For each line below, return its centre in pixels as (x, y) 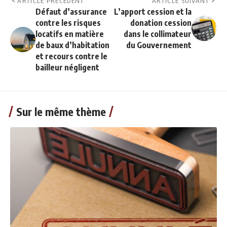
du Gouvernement (159, 45)
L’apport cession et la (153, 12)
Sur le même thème (61, 112)
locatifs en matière (70, 34)
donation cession (161, 23)
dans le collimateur (158, 34)
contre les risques (68, 23)
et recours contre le (71, 56)
